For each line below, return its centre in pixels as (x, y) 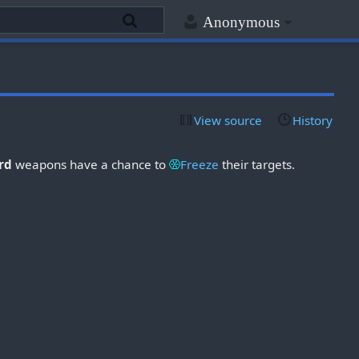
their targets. (257, 164)
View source (228, 120)
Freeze (200, 164)
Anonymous (241, 22)
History (312, 120)
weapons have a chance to (91, 164)
